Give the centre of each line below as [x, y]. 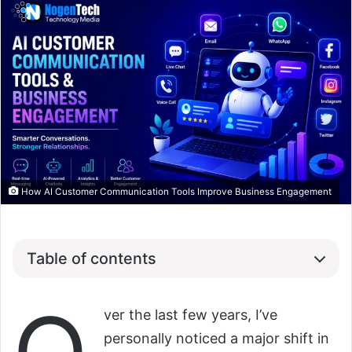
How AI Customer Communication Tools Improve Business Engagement [175, 192]
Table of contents [92, 258]
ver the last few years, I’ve [191, 315]
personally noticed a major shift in [216, 339]
